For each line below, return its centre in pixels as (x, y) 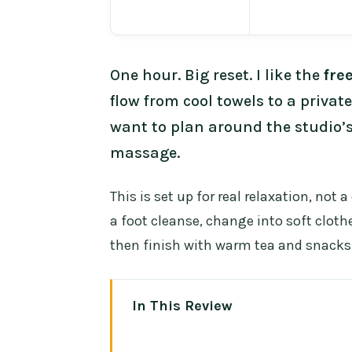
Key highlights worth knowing (249, 334)
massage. (145, 153)
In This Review (183, 306)
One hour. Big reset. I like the (217, 75)
